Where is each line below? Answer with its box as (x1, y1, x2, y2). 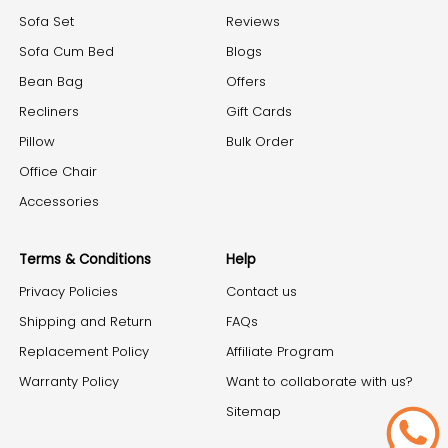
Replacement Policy (19, 342, 149, 362)
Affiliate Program (226, 342, 334, 362)
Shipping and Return (19, 312, 152, 332)
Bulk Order (226, 132, 294, 152)
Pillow (19, 132, 55, 152)
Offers (226, 72, 266, 92)
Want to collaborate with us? (226, 372, 413, 392)
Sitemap (226, 402, 281, 422)
